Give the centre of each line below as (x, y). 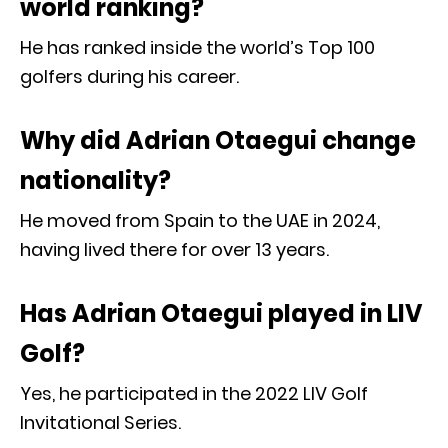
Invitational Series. (100, 422)
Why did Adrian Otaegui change (218, 140)
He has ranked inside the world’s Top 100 (197, 47)
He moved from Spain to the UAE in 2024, (200, 220)
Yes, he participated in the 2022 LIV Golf (194, 393)
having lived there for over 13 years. (174, 249)
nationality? (95, 180)
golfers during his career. (129, 76)
